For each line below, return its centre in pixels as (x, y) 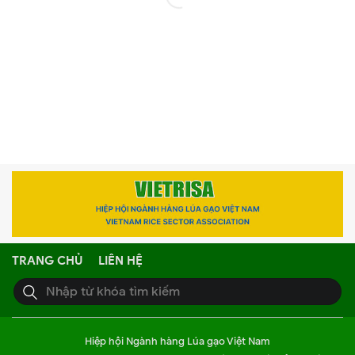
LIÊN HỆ (120, 260)
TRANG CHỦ (47, 260)
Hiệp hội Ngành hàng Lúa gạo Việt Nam (177, 341)
